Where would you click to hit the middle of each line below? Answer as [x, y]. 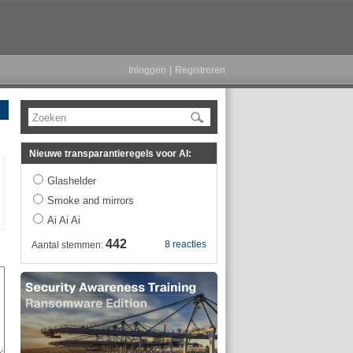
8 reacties [186, 244]
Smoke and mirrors [91, 201]
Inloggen [147, 70]
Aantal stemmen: [69, 245]
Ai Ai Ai [64, 220]
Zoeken [49, 118]
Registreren [200, 70]
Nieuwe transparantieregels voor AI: [110, 154]
